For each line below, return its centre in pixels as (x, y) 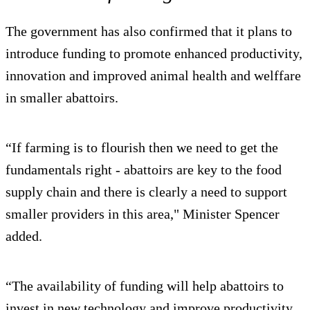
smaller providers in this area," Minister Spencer (143, 214)
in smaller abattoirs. (62, 98)
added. (26, 236)
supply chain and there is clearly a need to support (146, 192)
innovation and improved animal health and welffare (153, 76)
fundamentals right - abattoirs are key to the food (144, 170)
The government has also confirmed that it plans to (149, 31)
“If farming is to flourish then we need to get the (142, 148)
